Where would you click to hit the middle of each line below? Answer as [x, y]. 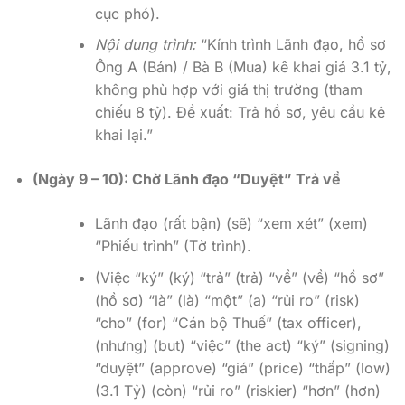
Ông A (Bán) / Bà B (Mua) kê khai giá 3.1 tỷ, [243, 67]
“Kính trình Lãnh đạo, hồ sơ [291, 45]
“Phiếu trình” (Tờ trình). [173, 246]
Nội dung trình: [145, 45]
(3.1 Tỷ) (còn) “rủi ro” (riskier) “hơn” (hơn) [237, 390]
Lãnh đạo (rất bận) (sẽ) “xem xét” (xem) [231, 224]
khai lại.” [123, 135]
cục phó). [127, 13]
